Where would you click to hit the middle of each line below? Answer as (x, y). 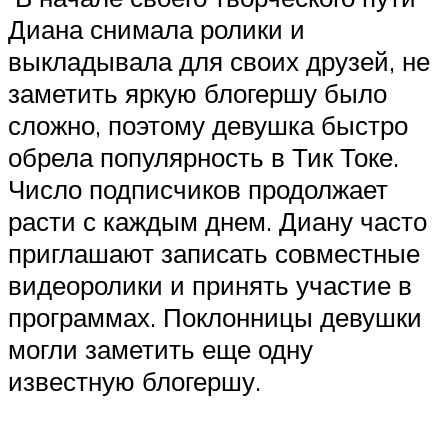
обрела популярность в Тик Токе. (203, 157)
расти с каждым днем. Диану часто (217, 221)
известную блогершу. (134, 381)
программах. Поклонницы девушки (215, 317)
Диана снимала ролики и (156, 29)
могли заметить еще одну (160, 349)
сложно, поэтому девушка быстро (208, 125)
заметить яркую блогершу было (197, 93)
